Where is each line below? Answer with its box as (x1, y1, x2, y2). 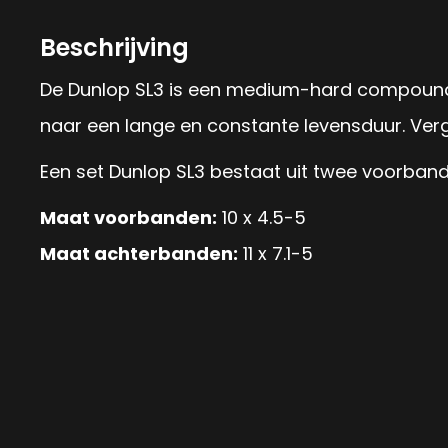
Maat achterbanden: (40, 241, 238, 266)
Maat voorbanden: (40, 205, 217, 230)
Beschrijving (40, 31, 189, 64)
